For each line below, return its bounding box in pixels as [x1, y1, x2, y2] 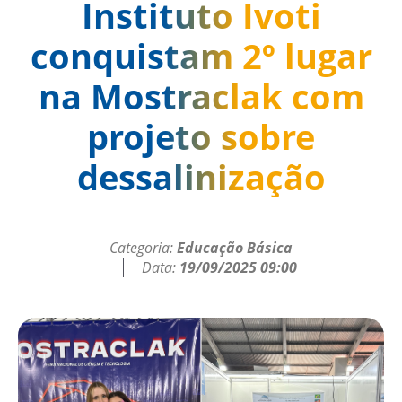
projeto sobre [87, 112, 315, 160]
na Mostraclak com [38, 72, 364, 119]
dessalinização [76, 153, 326, 200]
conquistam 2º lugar [30, 31, 372, 79]
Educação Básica [177, 237, 293, 258]
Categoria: [109, 237, 177, 258]
